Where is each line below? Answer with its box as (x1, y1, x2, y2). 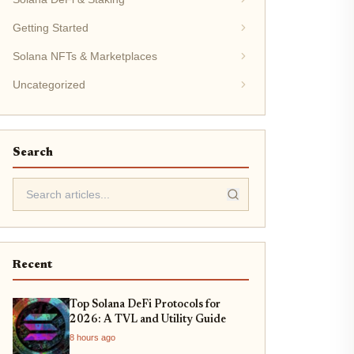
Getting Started (12, 21, 88, 34)
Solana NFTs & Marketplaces (12, 50, 157, 62)
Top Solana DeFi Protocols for (69, 299, 220, 311)
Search (12, 147, 53, 159)
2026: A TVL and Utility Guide (69, 314, 226, 326)
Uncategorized (12, 78, 85, 91)
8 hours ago (69, 333, 115, 342)
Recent (12, 259, 52, 271)
